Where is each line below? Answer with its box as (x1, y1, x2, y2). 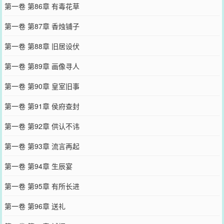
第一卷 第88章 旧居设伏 (4, 40, 79, 51)
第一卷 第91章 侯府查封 (4, 100, 79, 111)
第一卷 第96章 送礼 (4, 200, 65, 211)
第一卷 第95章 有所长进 (4, 180, 79, 191)
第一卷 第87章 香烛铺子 (4, 20, 79, 31)
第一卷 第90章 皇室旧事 (4, 80, 79, 91)
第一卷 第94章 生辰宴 (4, 160, 72, 171)
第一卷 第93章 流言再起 (4, 140, 79, 151)
